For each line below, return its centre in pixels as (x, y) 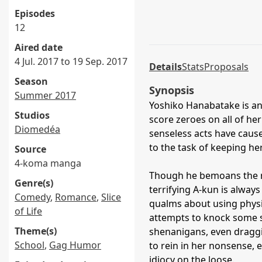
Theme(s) (36, 231)
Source (30, 149)
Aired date (39, 47)
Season (31, 81)
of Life (28, 211)
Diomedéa (37, 129)
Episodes (35, 13)
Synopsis (172, 90)
